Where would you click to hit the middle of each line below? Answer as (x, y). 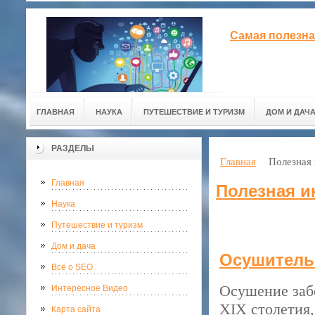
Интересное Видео (90, 288)
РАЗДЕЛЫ (73, 148)
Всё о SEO (72, 267)
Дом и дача (73, 246)
